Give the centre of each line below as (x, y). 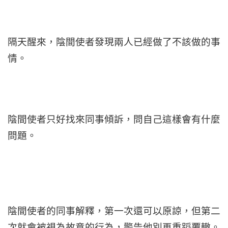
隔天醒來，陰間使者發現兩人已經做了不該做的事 (114, 42)
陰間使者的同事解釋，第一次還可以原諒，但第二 (114, 211)
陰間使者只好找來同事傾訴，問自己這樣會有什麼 (114, 119)
